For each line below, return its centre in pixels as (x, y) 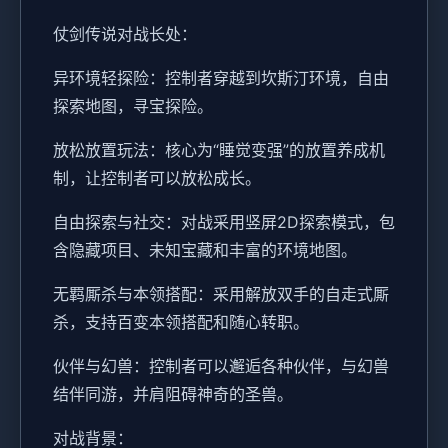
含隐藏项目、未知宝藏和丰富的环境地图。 (205, 250)
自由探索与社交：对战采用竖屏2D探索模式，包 (224, 222)
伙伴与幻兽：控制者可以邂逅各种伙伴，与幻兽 (221, 366)
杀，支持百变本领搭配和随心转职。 (181, 322)
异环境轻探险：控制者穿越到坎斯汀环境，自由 (221, 78)
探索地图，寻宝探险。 (133, 106)
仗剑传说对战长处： (125, 34)
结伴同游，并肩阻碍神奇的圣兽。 (173, 394)
